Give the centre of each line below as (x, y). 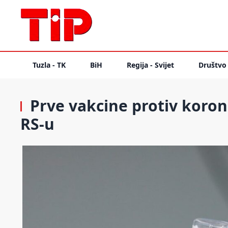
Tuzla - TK (49, 65)
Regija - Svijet (150, 65)
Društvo (212, 65)
